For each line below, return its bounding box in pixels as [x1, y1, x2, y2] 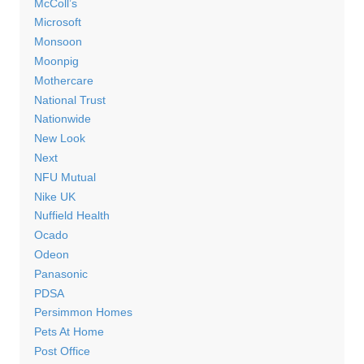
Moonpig [33, 54, 79, 67]
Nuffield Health [33, 209, 110, 223]
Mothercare [33, 73, 93, 87]
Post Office [33, 344, 90, 357]
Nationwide [33, 112, 91, 126]
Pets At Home [33, 325, 104, 339]
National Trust [33, 93, 106, 106]
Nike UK [33, 189, 76, 203]
